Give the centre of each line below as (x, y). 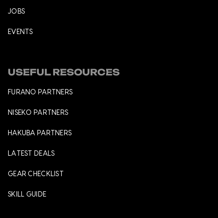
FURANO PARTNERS (40, 92)
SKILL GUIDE (27, 194)
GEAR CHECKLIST (36, 174)
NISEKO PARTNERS (38, 113)
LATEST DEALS (31, 154)
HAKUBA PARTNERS (40, 133)
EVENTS (20, 32)
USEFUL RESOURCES (64, 72)
